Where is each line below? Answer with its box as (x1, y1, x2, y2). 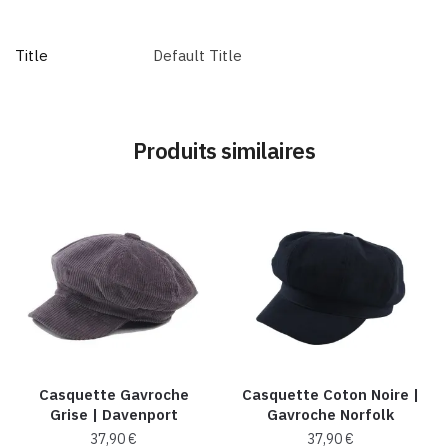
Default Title (153, 46, 242, 66)
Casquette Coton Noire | (242, 385, 420, 405)
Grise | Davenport (49, 405, 178, 425)
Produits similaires (132, 135, 316, 165)
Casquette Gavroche (38, 385, 189, 405)
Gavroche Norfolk (267, 405, 395, 425)
